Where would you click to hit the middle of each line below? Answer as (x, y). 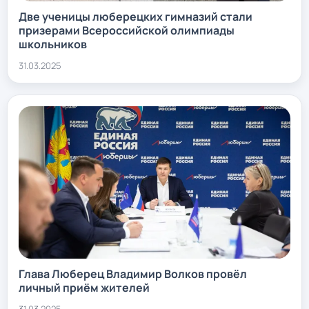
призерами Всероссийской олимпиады (127, 30)
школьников (53, 44)
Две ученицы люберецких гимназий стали (136, 16)
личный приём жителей (84, 288)
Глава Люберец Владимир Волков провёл (133, 274)
